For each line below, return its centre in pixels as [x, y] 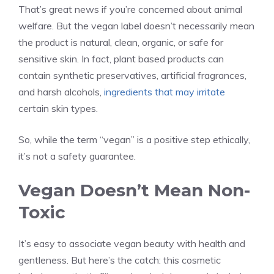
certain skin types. [58, 108]
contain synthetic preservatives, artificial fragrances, [132, 75]
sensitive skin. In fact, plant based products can [121, 58]
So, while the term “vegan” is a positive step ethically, [134, 139]
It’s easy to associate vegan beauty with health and [132, 243]
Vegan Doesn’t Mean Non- [134, 190]
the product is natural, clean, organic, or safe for [121, 42]
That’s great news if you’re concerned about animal [130, 9]
